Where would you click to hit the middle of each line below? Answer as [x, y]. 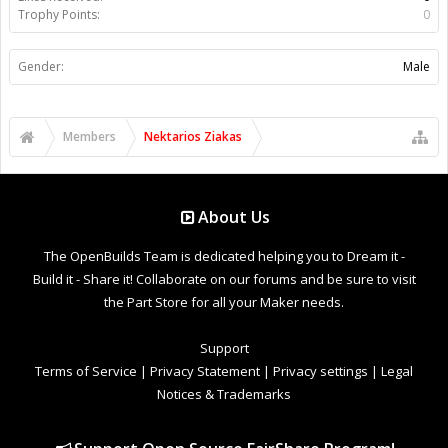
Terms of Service [86, 370]
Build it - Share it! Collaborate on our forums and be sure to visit [224, 278]
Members [89, 136]
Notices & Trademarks [224, 393]
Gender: [41, 66]
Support [224, 347]
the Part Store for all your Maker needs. [224, 301]
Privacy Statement [205, 370]
